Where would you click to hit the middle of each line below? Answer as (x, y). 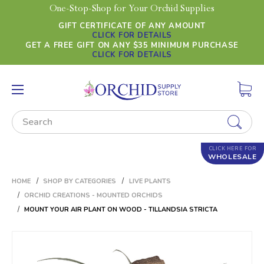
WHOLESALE (232, 157)
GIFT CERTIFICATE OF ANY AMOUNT (132, 26)
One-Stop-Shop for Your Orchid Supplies (132, 10)
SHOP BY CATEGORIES (80, 181)
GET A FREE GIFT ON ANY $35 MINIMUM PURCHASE (132, 45)
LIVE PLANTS (150, 181)
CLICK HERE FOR (232, 148)
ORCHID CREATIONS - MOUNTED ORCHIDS (94, 195)
